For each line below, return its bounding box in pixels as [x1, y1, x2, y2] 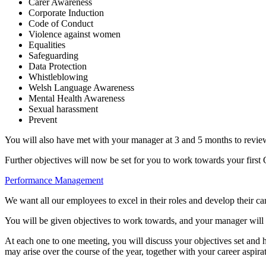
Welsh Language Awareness [28, 82, 134, 93]
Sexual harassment [28, 103, 98, 114]
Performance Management [5, 175, 103, 185]
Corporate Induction [28, 7, 104, 18]
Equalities [28, 39, 65, 50]
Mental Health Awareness [28, 93, 125, 103]
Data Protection [28, 61, 87, 71]
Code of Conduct [28, 18, 93, 28]
